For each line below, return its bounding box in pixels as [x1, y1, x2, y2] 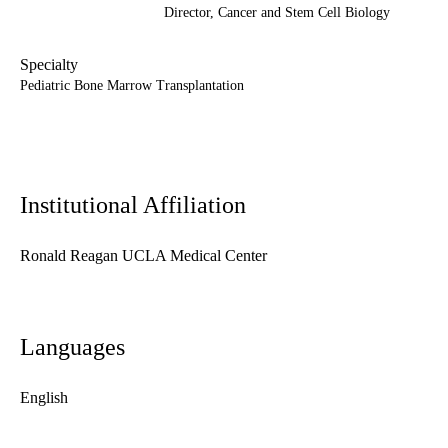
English [20, 389, 68, 407]
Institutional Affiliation [20, 192, 246, 219]
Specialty [20, 56, 78, 74]
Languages [20, 334, 125, 361]
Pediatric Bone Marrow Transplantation [20, 78, 244, 94]
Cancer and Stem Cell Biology [218, 5, 390, 21]
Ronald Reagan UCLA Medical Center [20, 247, 267, 265]
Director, [164, 5, 218, 21]
